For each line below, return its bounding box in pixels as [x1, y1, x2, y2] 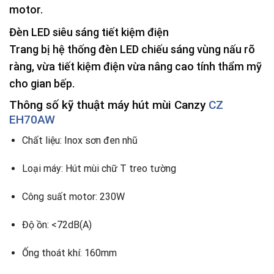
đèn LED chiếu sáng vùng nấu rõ [98, 42, 255, 56]
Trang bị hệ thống [9, 42, 98, 56]
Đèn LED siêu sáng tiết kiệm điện [9, 25, 169, 39]
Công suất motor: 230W [21, 191, 125, 203]
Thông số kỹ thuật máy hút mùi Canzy [9, 97, 209, 112]
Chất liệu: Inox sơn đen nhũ [21, 135, 138, 147]
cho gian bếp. [9, 76, 75, 90]
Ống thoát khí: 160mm [21, 246, 117, 259]
